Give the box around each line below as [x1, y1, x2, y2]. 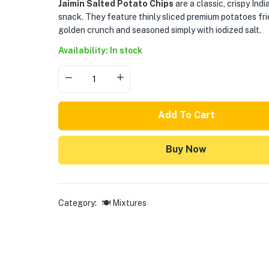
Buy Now [166, 144, 207, 156]
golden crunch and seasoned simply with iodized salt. [58, 25, 261, 35]
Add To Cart [157, 109, 215, 121]
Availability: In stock [58, 46, 142, 56]
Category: [58, 198, 98, 208]
